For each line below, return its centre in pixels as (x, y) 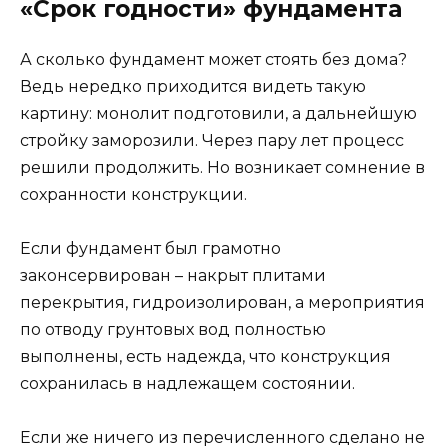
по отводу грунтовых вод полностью (173, 330)
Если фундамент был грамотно (150, 249)
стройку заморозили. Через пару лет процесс (212, 141)
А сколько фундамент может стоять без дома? (213, 60)
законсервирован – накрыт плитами (173, 276)
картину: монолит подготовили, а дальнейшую (218, 114)
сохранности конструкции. (133, 195)
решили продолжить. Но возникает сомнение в (222, 168)
